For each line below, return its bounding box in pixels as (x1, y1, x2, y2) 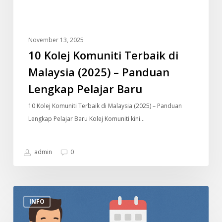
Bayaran (12, 200, 40, 210)
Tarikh (12, 187, 33, 197)
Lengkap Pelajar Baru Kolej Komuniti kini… (28, 114, 145, 123)
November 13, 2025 (28, 36, 84, 45)
